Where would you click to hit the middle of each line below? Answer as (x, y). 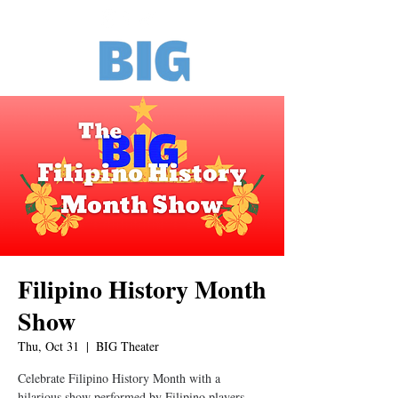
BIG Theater (127, 346)
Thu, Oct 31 (48, 346)
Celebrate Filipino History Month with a (119, 378)
